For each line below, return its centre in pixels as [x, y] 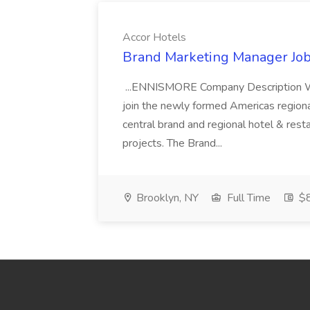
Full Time [247, 198]
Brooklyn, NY [166, 198]
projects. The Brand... [174, 143]
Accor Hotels [154, 37]
